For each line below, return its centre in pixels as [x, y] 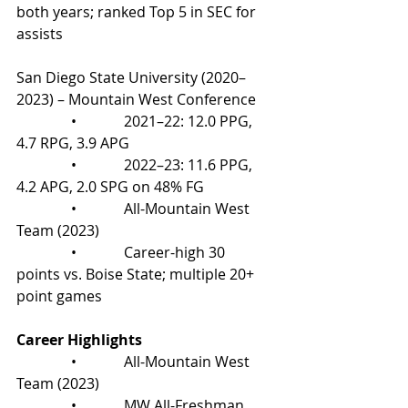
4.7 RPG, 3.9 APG [73, 143]
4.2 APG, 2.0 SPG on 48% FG [110, 187]
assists [40, 34]
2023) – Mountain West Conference [136, 99]
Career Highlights [79, 340]
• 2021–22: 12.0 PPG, [136, 121]
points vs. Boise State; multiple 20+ [137, 274]
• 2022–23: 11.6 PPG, [136, 165]
